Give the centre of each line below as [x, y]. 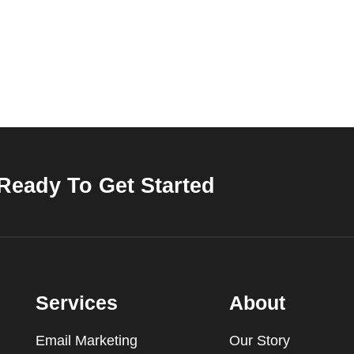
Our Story [260, 341]
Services [76, 303]
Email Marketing [86, 341]
